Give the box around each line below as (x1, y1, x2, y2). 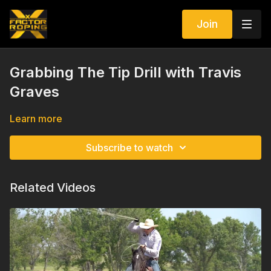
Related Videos (10, 180, 96, 195)
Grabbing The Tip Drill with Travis (10, 64, 241, 81)
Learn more (10, 113, 62, 125)
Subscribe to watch (86, 142, 173, 154)
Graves (10, 83, 59, 100)
